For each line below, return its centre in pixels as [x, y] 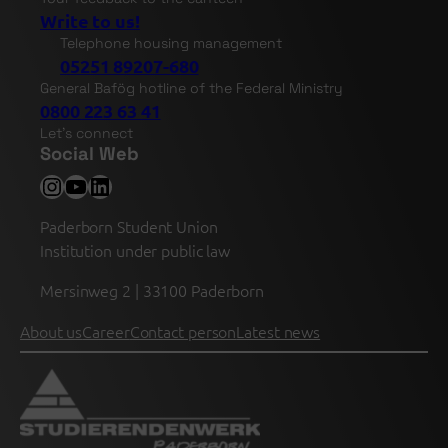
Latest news [278, 330]
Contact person [183, 330]
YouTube [110, 185]
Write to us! [90, 21]
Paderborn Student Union [129, 226]
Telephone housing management [171, 43]
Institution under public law [135, 250]
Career [106, 330]
